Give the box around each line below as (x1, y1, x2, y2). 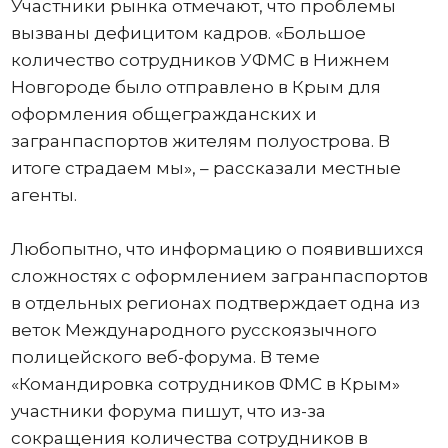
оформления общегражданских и (10, 104, 317, 124)
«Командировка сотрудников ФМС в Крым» (10, 374, 400, 394)
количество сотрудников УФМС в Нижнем (10, 50, 390, 70)
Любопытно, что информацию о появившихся (10, 239, 424, 259)
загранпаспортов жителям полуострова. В (10, 131, 390, 151)
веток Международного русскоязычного (10, 320, 377, 340)
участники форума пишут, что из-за (10, 401, 326, 421)
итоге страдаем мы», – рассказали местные (10, 158, 401, 178)
